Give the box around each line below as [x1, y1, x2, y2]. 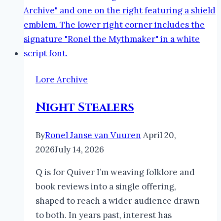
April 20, [143, 130, 176, 141]
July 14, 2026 [55, 144, 104, 155]
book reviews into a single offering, [36, 181, 176, 192]
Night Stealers [36, 100, 134, 116]
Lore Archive [36, 74, 88, 85]
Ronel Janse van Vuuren [45, 130, 141, 141]
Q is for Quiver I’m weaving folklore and [36, 167, 195, 178]
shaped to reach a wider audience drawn [36, 195, 200, 207]
